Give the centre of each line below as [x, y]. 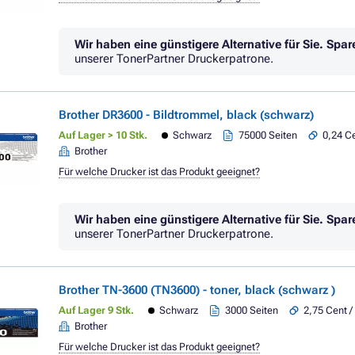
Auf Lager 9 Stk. [96, 310]
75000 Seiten [268, 135]
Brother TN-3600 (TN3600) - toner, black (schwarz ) [197, 290]
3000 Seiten [252, 310]
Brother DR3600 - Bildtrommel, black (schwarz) [186, 115]
